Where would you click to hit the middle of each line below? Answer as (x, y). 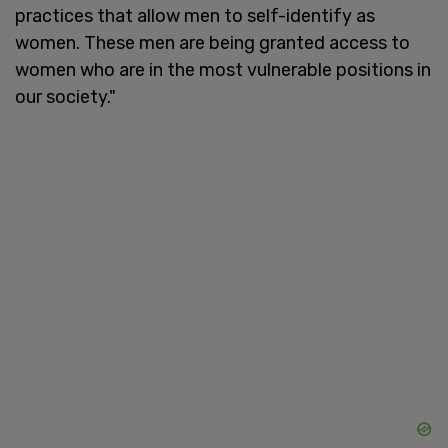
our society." (65, 96)
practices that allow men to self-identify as (195, 15)
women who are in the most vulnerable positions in (223, 69)
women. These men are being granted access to (212, 42)
